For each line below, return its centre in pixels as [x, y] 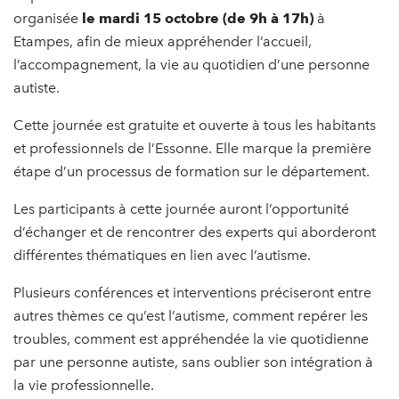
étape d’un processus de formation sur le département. [191, 171]
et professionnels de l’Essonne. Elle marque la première [192, 148]
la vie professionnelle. [84, 385]
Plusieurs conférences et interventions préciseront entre [192, 292]
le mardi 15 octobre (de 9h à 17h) [198, 18]
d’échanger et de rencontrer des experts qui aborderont [195, 232]
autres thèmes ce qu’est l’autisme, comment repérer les [191, 315]
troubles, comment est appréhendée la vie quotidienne [191, 338]
